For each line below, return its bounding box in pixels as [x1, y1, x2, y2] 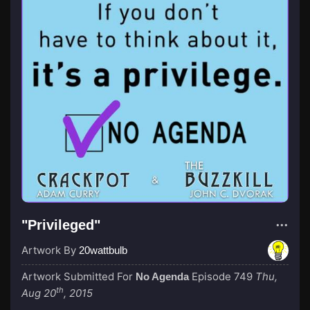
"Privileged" [21, 217, 100, 232]
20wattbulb [79, 244, 127, 256]
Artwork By [21, 244, 79, 257]
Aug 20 [21, 286, 56, 300]
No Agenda [136, 271, 189, 282]
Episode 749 [192, 270, 253, 283]
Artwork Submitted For [21, 270, 136, 283]
